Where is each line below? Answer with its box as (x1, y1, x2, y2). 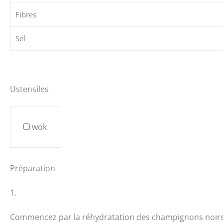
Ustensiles (10, 83, 49, 95)
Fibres (15, 9, 36, 20)
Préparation (10, 162, 55, 174)
